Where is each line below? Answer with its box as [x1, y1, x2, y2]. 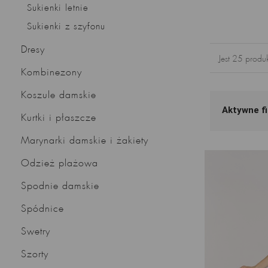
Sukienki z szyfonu [27, 22, 105, 32]
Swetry [21, 226, 50, 237]
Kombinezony [21, 67, 82, 78]
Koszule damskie [21, 90, 96, 100]
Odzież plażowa [21, 158, 98, 169]
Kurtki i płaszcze [21, 112, 96, 123]
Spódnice [21, 203, 64, 214]
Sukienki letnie [27, 3, 89, 13]
